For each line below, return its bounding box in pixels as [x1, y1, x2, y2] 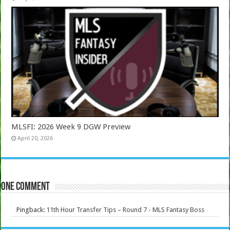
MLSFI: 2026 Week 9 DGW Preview [11, 122, 131, 131]
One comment [1, 181, 50, 193]
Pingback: [16, 205, 47, 214]
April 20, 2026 [17, 135, 53, 142]
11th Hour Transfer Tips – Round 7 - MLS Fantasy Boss [46, 205, 205, 214]
